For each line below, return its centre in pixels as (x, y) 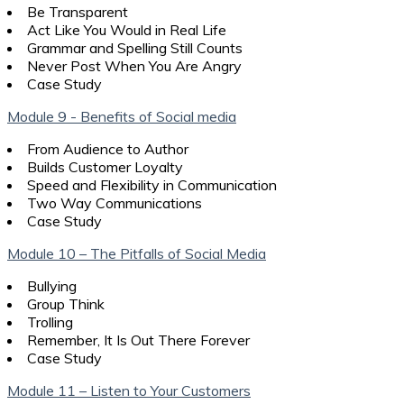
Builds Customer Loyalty (105, 166)
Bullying (52, 285)
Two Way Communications (115, 202)
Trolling (50, 321)
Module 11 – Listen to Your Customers (129, 390)
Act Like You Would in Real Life (127, 29)
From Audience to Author (108, 148)
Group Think (66, 303)
